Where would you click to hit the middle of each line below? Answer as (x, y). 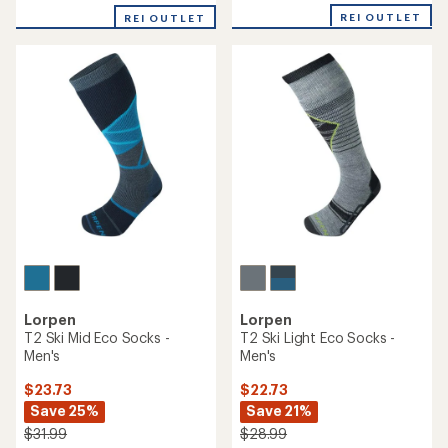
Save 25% (64, 410)
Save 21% (279, 410)
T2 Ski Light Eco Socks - (318, 337)
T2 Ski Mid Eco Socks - (97, 337)
